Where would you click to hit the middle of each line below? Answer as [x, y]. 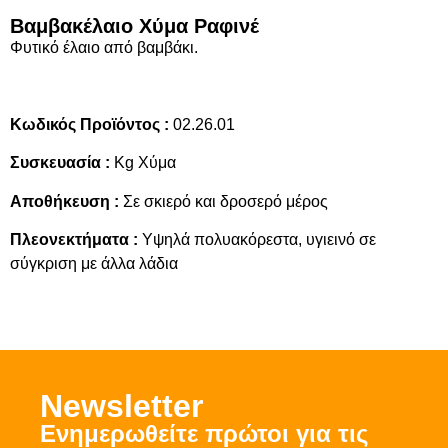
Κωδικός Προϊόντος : [89, 124]
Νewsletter [121, 406]
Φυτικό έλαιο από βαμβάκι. [104, 47]
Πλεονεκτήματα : [74, 239]
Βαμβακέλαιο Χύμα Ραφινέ [134, 26]
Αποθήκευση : [64, 201]
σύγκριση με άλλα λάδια [94, 263]
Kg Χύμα [143, 163]
